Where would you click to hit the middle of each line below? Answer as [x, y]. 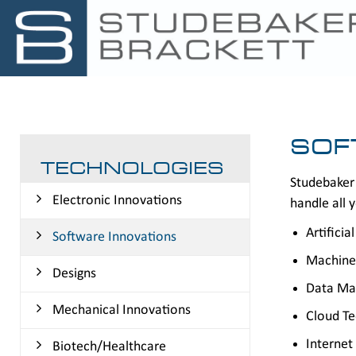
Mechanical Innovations [122, 310]
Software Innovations [114, 237]
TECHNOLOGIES [132, 167]
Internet [329, 344]
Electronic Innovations [117, 201]
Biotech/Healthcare [109, 347]
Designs [74, 274]
